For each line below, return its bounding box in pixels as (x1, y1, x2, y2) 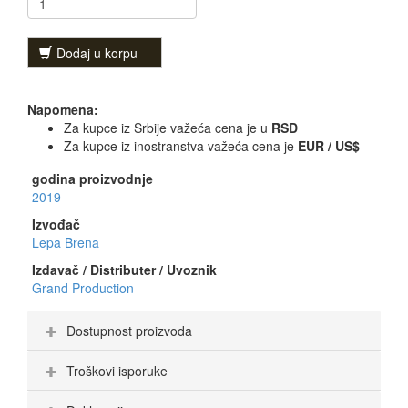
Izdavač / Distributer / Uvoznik (32, 260, 217, 280)
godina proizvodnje (32, 169, 153, 189)
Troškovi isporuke (66, 362, 168, 381)
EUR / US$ (298, 137, 360, 156)
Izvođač (32, 215, 80, 234)
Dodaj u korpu (56, 44, 138, 63)
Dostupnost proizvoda (66, 321, 192, 341)
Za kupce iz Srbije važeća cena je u (64, 118, 271, 138)
